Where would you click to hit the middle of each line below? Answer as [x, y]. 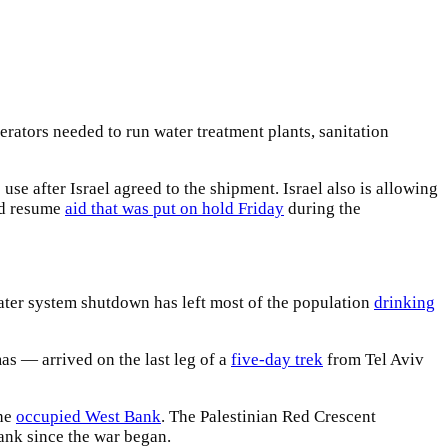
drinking [404, 303]
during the [322, 209]
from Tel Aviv [373, 360]
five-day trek [277, 360]
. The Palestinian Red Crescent [268, 417]
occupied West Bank [88, 417]
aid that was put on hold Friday [174, 209]
